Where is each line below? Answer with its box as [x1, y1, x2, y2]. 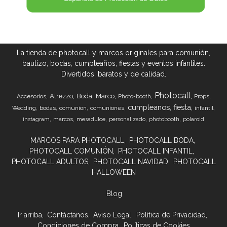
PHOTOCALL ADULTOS [11, 158, 88, 166]
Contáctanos [47, 211, 88, 219]
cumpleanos [128, 103, 170, 112]
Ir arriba [18, 211, 42, 219]
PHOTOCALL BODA [129, 136, 194, 145]
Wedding [12, 105, 36, 111]
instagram [23, 116, 50, 123]
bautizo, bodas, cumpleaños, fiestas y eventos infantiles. [22, 59, 205, 68]
